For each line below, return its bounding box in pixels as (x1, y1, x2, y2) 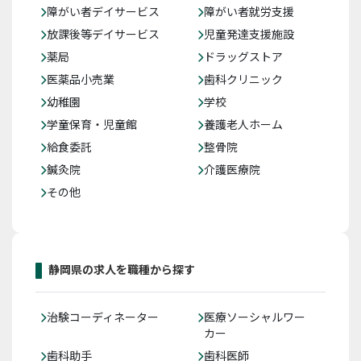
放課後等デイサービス (47, 26, 160, 42)
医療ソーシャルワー (204, 309, 305, 325)
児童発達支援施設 (204, 26, 294, 42)
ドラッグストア (204, 48, 283, 64)
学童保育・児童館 (47, 116, 137, 132)
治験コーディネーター (47, 309, 159, 325)
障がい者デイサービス (47, 3, 160, 19)
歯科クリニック (204, 71, 283, 87)
